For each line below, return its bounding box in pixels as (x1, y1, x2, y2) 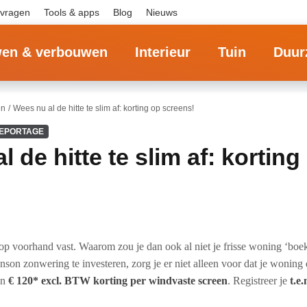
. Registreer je (228, 275, 290, 286)
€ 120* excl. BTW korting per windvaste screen (8, 275, 228, 286)
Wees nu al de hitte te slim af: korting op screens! (13, 103, 194, 113)
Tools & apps (44, 7, 99, 18)
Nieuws (146, 7, 177, 18)
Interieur (135, 45, 191, 60)
